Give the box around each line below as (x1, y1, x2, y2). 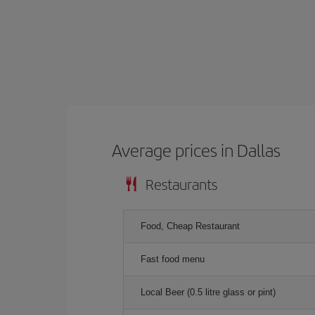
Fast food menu (141, 254, 205, 264)
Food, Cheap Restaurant (141, 221, 240, 231)
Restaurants (146, 174, 217, 194)
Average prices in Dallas (112, 138, 281, 162)
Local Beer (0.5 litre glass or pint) (141, 287, 276, 297)
